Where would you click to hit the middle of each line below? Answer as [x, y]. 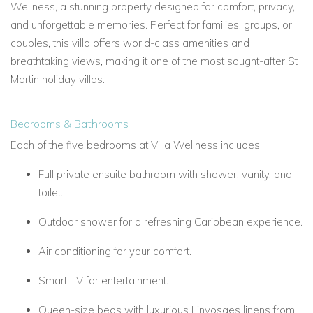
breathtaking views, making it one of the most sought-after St [154, 61]
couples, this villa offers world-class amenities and [130, 43]
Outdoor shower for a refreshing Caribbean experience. [170, 222]
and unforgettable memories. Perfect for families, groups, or [151, 25]
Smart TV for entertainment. [103, 281]
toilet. [51, 192]
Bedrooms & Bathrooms [70, 124]
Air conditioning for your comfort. [115, 251]
